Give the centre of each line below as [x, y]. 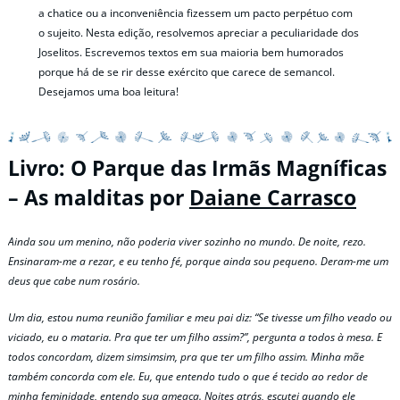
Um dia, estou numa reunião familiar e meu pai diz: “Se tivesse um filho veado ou [200, 318]
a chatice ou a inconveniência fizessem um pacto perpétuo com [196, 12]
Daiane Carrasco [273, 197]
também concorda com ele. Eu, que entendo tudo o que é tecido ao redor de [188, 377]
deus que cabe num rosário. [74, 281]
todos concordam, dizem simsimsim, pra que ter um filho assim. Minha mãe [186, 357]
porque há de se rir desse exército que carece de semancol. [187, 71]
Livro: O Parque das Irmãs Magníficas [197, 168]
